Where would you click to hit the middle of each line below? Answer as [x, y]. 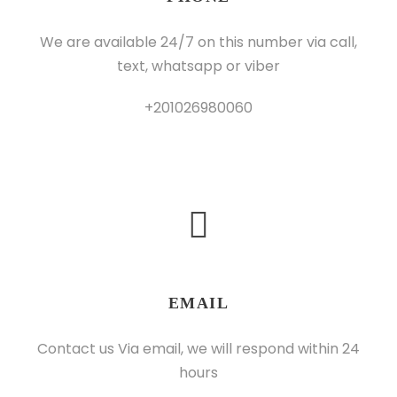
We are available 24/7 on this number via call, [198, 42]
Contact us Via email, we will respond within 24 [198, 348]
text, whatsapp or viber [198, 66]
